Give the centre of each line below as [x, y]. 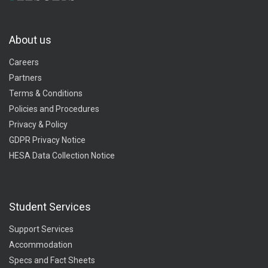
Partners [25, 77]
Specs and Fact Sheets [52, 260]
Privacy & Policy [38, 124]
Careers [24, 62]
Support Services [41, 229]
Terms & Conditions [46, 93]
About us [30, 39]
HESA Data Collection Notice [62, 155]
